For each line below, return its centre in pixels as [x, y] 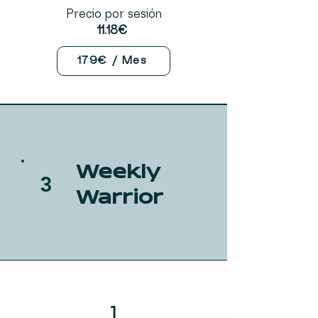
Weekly [118, 172]
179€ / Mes [112, 61]
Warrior [120, 198]
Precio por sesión [114, 15]
